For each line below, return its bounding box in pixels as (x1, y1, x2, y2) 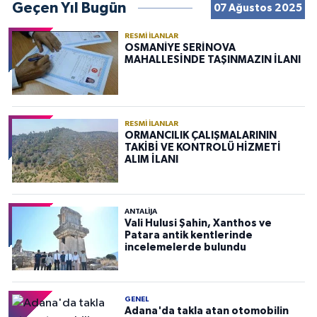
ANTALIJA (124, 207, 157, 215)
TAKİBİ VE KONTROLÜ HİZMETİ (124, 142, 281, 153)
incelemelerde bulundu (124, 241, 246, 253)
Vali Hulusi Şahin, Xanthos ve (124, 217, 272, 229)
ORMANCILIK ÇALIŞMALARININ (124, 129, 277, 141)
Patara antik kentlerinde (124, 229, 253, 241)
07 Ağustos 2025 (213, 2, 302, 13)
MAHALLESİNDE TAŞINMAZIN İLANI (124, 54, 301, 65)
